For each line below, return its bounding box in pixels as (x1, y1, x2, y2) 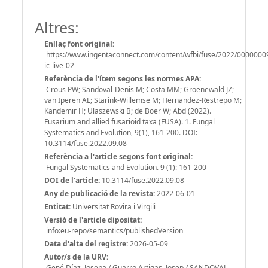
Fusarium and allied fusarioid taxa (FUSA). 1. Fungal (44, 116, 215, 127)
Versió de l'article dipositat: (44, 214, 142, 225)
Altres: (35, 17, 79, 38)
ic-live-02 (44, 60, 74, 71)
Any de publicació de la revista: (44, 188, 155, 199)
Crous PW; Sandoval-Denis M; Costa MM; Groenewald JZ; (44, 84, 234, 95)
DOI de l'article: (44, 175, 100, 185)
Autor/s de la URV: (44, 251, 108, 262)
